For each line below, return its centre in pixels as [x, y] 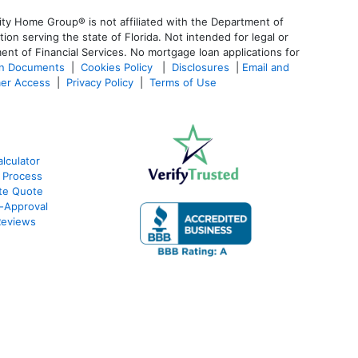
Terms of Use [185, 82]
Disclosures [201, 67]
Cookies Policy [118, 67]
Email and [266, 67]
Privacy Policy [100, 82]
